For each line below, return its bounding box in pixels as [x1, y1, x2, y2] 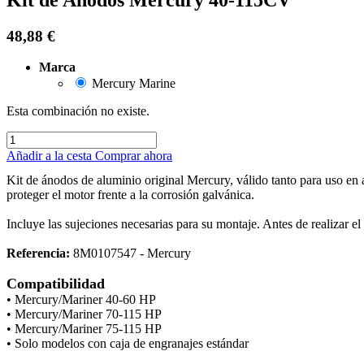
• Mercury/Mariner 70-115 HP [6, 307, 162, 322]
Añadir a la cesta [6, 149, 95, 163]
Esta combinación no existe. [6, 104, 149, 119]
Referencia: [6, 246, 70, 261]
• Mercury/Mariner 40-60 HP [6, 292, 159, 307]
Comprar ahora [95, 149, 172, 163]
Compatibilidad [6, 275, 105, 292]
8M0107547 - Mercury [70, 246, 191, 261]
